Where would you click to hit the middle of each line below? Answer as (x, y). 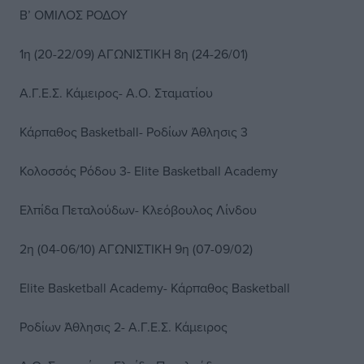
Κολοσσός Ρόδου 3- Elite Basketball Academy (149, 171)
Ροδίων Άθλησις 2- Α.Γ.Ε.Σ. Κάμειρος (123, 327)
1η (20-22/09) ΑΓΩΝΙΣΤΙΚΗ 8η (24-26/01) (134, 54)
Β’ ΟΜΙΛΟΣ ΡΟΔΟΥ (74, 15)
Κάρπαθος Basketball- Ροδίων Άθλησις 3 (134, 132)
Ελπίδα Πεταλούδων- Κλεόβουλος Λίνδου (138, 210)
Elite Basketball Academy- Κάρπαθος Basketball (155, 288)
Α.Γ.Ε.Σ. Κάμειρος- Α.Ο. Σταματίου (116, 93)
